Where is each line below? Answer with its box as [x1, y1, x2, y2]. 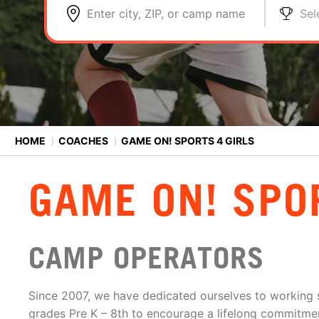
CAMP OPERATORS [28, 240, 264, 276]
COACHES [58, 134, 108, 147]
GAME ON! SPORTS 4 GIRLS [119, 134, 254, 147]
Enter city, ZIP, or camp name [87, 6, 245, 21]
